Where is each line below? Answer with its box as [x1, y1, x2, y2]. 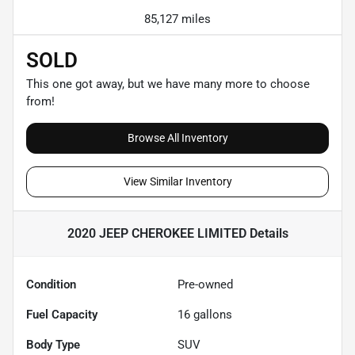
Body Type [26, 337, 80, 352]
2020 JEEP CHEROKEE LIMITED [67, 225, 246, 241]
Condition [26, 277, 76, 292]
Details [246, 225, 288, 241]
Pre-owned [177, 277, 233, 292]
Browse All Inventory [127, 131, 228, 144]
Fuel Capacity [26, 307, 97, 322]
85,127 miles [144, 11, 211, 26]
